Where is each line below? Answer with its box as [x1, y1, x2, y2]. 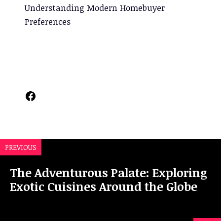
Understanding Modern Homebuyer [25, 2, 165, 14]
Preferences [25, 16, 71, 28]
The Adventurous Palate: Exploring [10, 164, 207, 181]
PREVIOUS [5, 143, 37, 152]
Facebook [24, 87, 74, 104]
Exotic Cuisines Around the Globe [10, 178, 197, 195]
